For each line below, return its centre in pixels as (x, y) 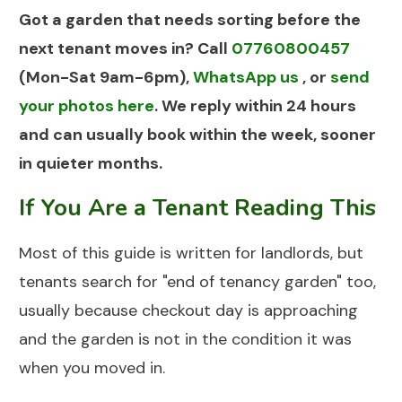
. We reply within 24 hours (255, 106)
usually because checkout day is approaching (188, 311)
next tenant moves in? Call (125, 49)
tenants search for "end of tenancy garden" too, (197, 282)
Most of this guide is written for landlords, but (191, 253)
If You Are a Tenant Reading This (197, 208)
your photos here (87, 106)
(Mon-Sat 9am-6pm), (106, 78)
